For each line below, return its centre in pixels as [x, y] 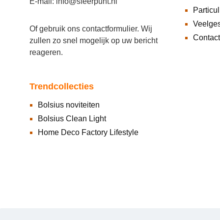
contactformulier [110, 29]
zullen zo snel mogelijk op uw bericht [94, 41]
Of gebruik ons [56, 29]
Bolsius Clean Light [72, 119]
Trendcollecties [62, 87]
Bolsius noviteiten [69, 105]
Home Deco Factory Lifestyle [88, 133]
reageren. [46, 53]
